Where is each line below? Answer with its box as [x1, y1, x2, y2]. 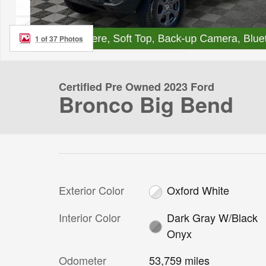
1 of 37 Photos [35, 33, 83, 44]
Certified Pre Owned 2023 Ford [59, 79, 214, 94]
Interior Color [59, 209, 121, 225]
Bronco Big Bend [59, 88, 233, 119]
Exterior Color [59, 182, 124, 198]
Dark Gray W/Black [167, 209, 258, 225]
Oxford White [167, 182, 230, 198]
